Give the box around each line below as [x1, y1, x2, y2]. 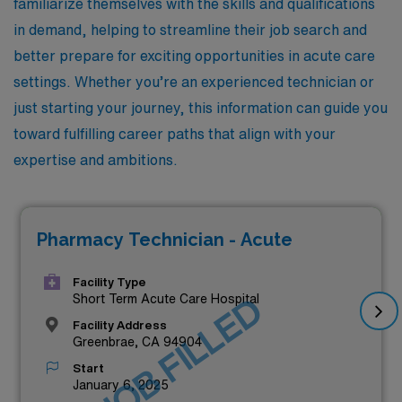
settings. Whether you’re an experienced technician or [13, 74, 374, 89]
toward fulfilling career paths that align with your [13, 126, 336, 141]
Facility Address [73, 319, 167, 332]
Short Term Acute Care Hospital [73, 293, 259, 306]
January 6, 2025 [73, 379, 169, 392]
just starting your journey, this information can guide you [13, 100, 388, 115]
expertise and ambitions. [13, 152, 178, 167]
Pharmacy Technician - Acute [37, 228, 293, 250]
